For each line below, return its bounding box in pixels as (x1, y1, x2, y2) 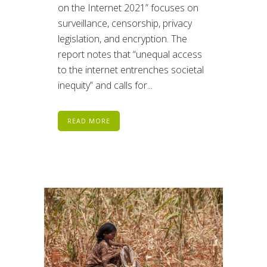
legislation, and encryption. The (58, 32, 187, 46)
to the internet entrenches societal (58, 63, 204, 77)
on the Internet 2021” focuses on (58, 1, 198, 15)
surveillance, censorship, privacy (58, 17, 192, 30)
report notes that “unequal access (58, 48, 202, 61)
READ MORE (67, 116, 110, 126)
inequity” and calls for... (58, 79, 153, 92)
